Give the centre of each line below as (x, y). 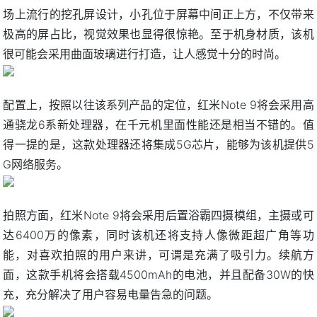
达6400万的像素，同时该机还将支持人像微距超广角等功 (158, 235)
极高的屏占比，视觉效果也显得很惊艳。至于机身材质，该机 (158, 34)
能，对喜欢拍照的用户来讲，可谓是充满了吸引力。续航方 (158, 254)
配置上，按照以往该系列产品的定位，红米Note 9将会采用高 (158, 104)
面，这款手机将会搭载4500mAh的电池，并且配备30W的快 (158, 274)
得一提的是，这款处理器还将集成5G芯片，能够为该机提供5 (158, 144)
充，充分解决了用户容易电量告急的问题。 (111, 294)
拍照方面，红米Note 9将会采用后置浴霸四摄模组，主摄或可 (158, 215)
